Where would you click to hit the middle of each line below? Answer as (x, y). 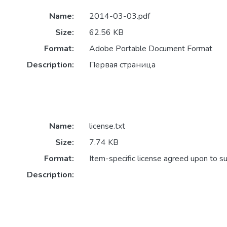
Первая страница (122, 65)
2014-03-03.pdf (119, 16)
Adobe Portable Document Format (150, 49)
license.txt (107, 126)
